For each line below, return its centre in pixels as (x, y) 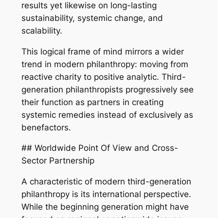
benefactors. (46, 127)
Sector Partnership (58, 161)
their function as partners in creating (92, 102)
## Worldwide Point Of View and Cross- (100, 148)
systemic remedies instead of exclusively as (107, 115)
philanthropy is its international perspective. (106, 194)
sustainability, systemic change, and (92, 18)
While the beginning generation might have (105, 207)
